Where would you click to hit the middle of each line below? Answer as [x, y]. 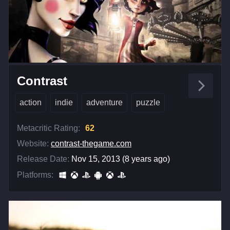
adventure [104, 103]
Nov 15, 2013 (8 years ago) [121, 159]
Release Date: [43, 159]
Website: [33, 144]
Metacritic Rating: [49, 128]
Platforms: [35, 175]
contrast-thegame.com [91, 144]
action [31, 103]
